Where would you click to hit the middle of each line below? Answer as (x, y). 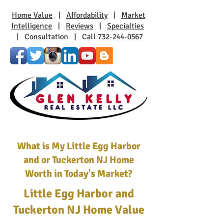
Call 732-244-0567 (111, 37)
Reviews (80, 26)
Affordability (87, 15)
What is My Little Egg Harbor (79, 146)
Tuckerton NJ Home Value (79, 210)
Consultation (46, 37)
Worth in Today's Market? (79, 174)
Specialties (125, 26)
